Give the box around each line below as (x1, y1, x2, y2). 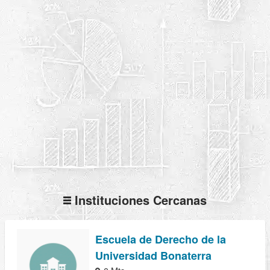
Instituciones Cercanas (71, 191, 207, 209)
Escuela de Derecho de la (95, 231, 226, 247)
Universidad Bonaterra (95, 247, 212, 263)
